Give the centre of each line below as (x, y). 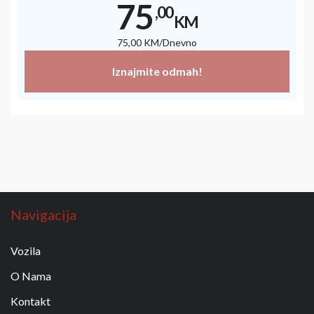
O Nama (31, 275)
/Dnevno (178, 42)
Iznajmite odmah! (157, 71)
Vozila (26, 250)
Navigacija (43, 214)
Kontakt (30, 301)
